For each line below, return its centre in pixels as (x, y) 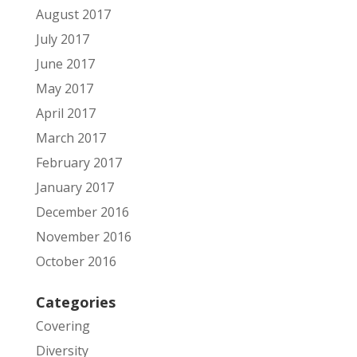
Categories (75, 302)
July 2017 (62, 39)
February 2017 (78, 163)
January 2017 (75, 187)
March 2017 (71, 138)
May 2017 (64, 88)
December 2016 (82, 212)
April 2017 (65, 113)
